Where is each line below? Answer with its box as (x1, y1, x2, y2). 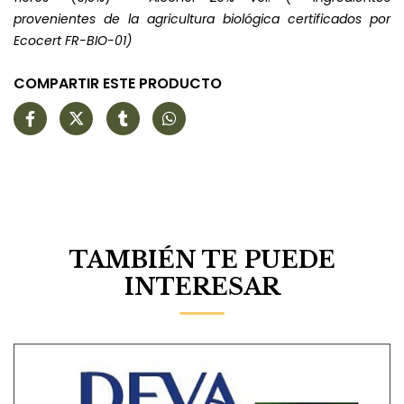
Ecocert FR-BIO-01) (14, 32, 132, 50)
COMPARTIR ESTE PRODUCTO (14, 73, 222, 94)
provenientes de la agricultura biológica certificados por (14, 10, 390, 28)
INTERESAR (124, 273, 280, 301)
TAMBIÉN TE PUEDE (69, 246, 335, 274)
